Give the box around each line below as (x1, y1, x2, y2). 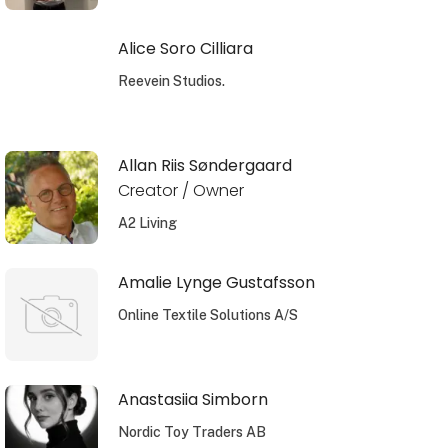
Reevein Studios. (117, 72, 225, 89)
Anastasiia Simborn (117, 387, 268, 411)
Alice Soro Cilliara (117, 36, 253, 60)
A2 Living (117, 214, 177, 231)
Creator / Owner (117, 178, 244, 202)
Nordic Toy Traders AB (117, 423, 266, 440)
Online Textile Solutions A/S (117, 306, 298, 323)
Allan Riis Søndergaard (117, 153, 292, 177)
